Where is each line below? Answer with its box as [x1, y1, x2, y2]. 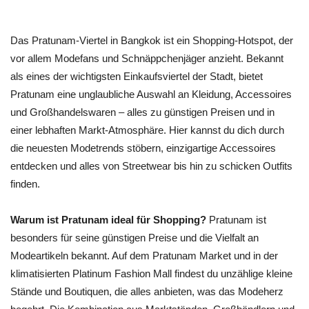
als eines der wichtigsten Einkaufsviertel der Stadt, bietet [10, 70, 263, 82]
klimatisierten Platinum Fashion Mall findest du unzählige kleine [10, 268, 292, 279]
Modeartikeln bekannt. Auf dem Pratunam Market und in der [10, 250, 278, 261]
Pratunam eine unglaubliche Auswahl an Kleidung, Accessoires [10, 88, 292, 100]
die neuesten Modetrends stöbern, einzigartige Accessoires [10, 142, 276, 154]
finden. [10, 178, 40, 190]
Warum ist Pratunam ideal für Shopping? [10, 214, 206, 226]
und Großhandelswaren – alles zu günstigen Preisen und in [10, 106, 275, 118]
